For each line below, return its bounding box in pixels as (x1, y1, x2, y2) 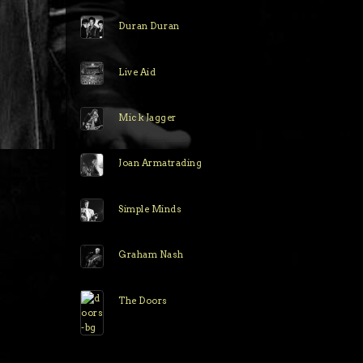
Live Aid (118, 66, 156, 78)
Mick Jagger (118, 111, 177, 123)
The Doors (118, 294, 168, 306)
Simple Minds (118, 203, 182, 215)
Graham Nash (118, 249, 184, 261)
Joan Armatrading (118, 157, 203, 169)
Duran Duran (118, 20, 180, 32)
